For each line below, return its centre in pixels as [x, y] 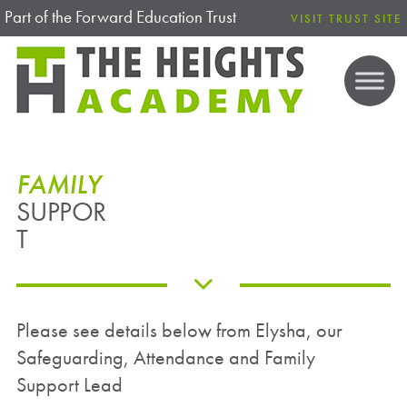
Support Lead [69, 385]
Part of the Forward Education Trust [120, 17]
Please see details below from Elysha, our [179, 330]
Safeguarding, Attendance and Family [165, 357]
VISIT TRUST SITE [347, 19]
